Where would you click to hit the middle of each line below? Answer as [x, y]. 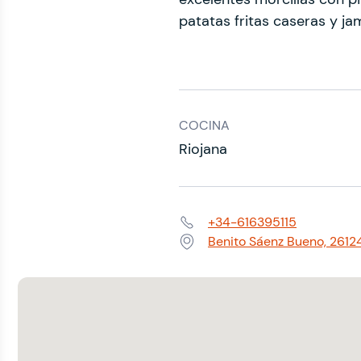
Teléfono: [204, 230]
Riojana [203, 149]
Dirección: [207, 250]
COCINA [204, 125]
